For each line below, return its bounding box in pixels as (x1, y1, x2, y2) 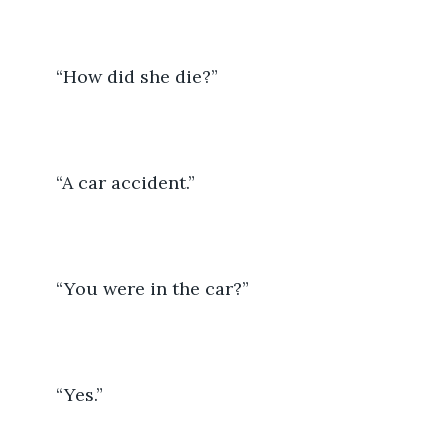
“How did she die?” (56, 64, 218, 88)
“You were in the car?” (56, 276, 249, 300)
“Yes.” (56, 382, 103, 406)
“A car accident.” (56, 170, 200, 194)
